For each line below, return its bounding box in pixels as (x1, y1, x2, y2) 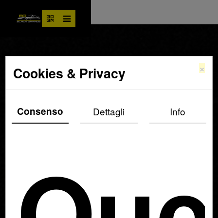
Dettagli (93, 105, 125, 118)
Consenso (17, 105, 64, 118)
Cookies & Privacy (13, 64, 126, 83)
